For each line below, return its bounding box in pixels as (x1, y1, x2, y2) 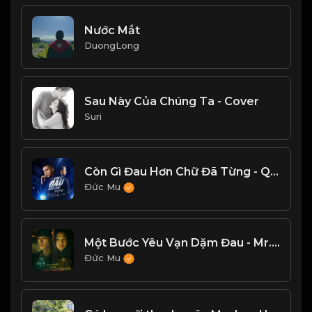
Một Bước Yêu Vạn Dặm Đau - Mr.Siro (272, 235, 280, 249)
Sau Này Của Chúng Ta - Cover (84, 94, 259, 108)
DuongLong (84, 39, 139, 51)
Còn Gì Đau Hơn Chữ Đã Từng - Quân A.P (270, 164, 279, 178)
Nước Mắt (84, 23, 140, 37)
